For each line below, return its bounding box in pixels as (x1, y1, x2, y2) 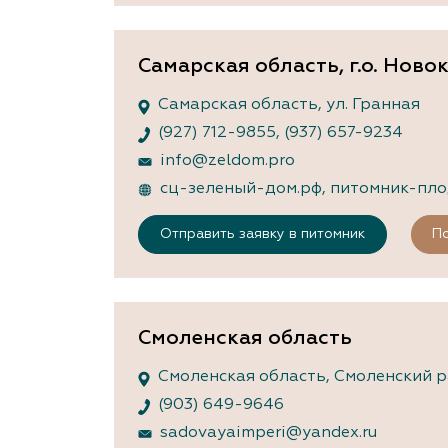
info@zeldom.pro (160, 153, 295, 170)
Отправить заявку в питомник (159, 227, 365, 242)
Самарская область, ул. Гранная (158, 97, 420, 114)
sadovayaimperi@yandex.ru (160, 425, 377, 442)
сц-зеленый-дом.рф (160, 181, 322, 198)
